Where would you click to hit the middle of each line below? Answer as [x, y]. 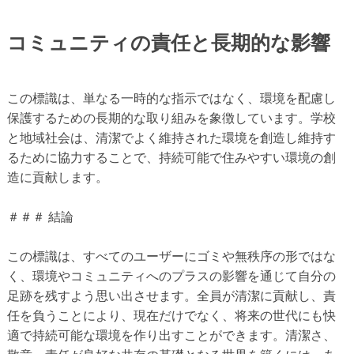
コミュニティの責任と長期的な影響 [168, 42]
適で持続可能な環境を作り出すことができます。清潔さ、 [171, 335]
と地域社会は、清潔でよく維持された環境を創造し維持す [171, 137]
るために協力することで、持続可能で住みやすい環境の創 [171, 157]
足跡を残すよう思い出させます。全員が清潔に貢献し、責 [171, 296]
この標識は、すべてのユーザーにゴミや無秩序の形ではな [171, 256]
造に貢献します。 [57, 177]
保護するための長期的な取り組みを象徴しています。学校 [171, 118]
